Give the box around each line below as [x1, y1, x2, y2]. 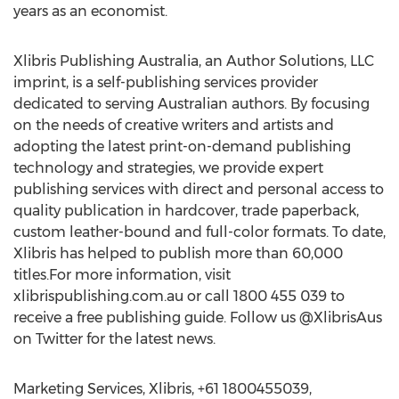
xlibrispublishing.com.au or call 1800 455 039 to [13, 288, 345, 305]
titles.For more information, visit [13, 266, 231, 283]
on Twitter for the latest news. [13, 330, 216, 347]
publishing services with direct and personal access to [13, 181, 384, 198]
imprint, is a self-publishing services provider [13, 74, 318, 91]
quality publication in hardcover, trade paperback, [13, 202, 359, 219]
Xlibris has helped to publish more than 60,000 [13, 245, 343, 262]
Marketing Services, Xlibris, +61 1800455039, [13, 380, 312, 397]
